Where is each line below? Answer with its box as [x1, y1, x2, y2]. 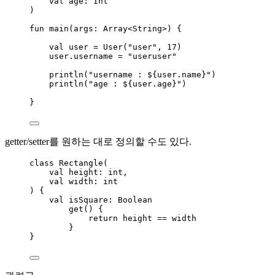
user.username [49, 51, 118, 61]
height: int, [64, 167, 128, 177]
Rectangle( [54, 158, 108, 168]
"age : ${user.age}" [88, 79, 182, 88]
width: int [64, 176, 118, 186]
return [88, 213, 118, 223]
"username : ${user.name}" [88, 69, 211, 79]
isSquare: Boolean [64, 195, 152, 204]
